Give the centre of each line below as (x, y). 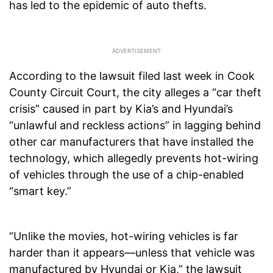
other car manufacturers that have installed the (131, 142)
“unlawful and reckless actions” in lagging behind (135, 126)
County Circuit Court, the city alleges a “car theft (135, 93)
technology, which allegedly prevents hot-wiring (134, 158)
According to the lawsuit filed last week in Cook (132, 76)
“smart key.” (40, 191)
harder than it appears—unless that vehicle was (132, 253)
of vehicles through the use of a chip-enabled (126, 175)
